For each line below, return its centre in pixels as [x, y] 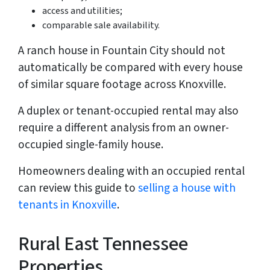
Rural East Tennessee [103, 244]
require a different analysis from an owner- [124, 128]
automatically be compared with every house [130, 68]
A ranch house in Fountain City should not [122, 51]
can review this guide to [78, 188]
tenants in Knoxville [67, 205]
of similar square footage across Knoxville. [122, 85]
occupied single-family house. [91, 145]
